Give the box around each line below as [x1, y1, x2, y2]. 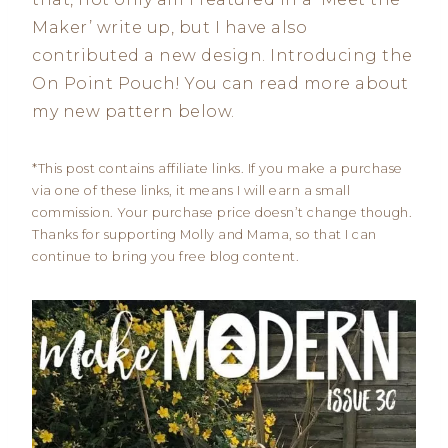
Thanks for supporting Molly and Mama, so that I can [32, 226, 377, 242]
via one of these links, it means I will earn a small [32, 182, 350, 198]
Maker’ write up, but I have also [32, 17, 307, 37]
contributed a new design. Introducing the [32, 45, 413, 65]
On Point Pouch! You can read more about [32, 73, 409, 93]
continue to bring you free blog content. [32, 248, 299, 264]
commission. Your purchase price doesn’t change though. [32, 204, 412, 220]
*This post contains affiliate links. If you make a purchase [32, 160, 403, 176]
